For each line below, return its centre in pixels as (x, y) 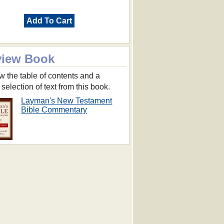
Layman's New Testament (67, 101)
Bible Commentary (54, 110)
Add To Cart (49, 21)
